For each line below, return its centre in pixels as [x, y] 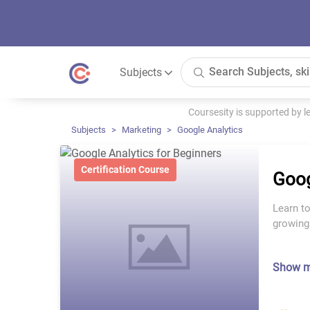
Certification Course [125, 170]
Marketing [142, 130]
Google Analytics [210, 130]
